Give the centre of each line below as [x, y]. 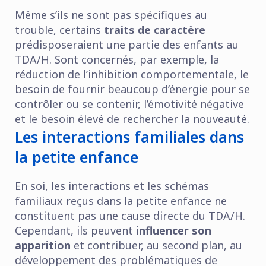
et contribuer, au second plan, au [156, 245]
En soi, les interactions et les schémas [112, 186]
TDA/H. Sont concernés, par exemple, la [117, 59]
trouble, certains [59, 29]
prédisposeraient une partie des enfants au [127, 44]
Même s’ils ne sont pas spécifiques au [111, 15]
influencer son [174, 230]
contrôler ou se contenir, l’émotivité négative [129, 104]
